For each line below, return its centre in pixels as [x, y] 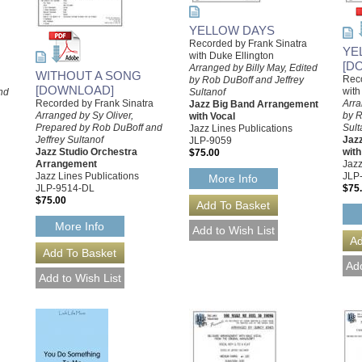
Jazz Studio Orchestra [86, 152]
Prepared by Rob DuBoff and [99, 127]
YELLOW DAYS [232, 30]
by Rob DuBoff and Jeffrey [246, 80]
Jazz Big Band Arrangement [254, 104]
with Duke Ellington [232, 56]
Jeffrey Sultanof [69, 139]
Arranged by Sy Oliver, [84, 115]
